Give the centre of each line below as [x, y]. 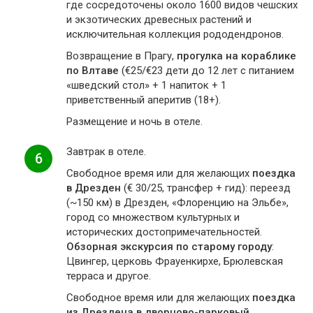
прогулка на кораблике [236, 56]
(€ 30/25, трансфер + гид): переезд [206, 188]
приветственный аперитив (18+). [144, 100]
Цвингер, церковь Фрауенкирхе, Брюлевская [175, 261]
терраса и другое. [109, 276]
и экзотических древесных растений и [159, 20]
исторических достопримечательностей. [164, 232]
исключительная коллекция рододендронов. [175, 34]
